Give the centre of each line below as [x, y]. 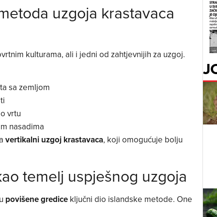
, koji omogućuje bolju [143, 140]
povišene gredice [36, 199]
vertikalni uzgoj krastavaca [54, 140]
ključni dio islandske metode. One [130, 199]
